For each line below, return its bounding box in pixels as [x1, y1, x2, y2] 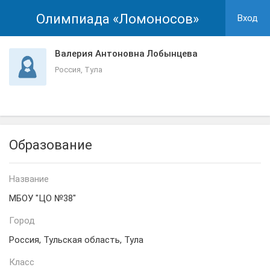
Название [9, 174, 49, 184]
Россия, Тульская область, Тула [9, 234, 143, 245]
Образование [9, 137, 92, 152]
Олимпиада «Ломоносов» [36, 11, 199, 27]
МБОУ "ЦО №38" [9, 193, 76, 204]
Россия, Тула [55, 65, 102, 74]
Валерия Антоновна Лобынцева [55, 48, 198, 59]
